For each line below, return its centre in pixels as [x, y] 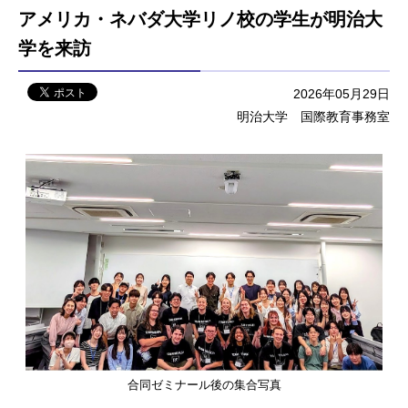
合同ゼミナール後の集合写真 [204, 385]
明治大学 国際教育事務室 [313, 116]
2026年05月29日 [342, 93]
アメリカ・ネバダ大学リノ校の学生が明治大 [200, 19]
